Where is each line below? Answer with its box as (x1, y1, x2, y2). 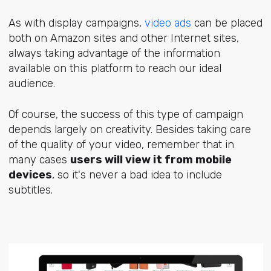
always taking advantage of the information (8, 47, 220, 60)
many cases (8, 152, 70, 166)
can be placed (191, 16, 263, 30)
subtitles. (8, 183, 53, 197)
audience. (8, 77, 55, 91)
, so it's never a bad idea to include (51, 168, 222, 181)
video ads (144, 16, 191, 30)
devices (8, 168, 52, 181)
